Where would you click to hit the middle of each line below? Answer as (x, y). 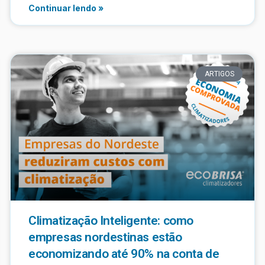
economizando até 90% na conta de (124, 253)
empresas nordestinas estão (105, 237)
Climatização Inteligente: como (111, 220)
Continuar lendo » (66, 8)
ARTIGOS (219, 74)
